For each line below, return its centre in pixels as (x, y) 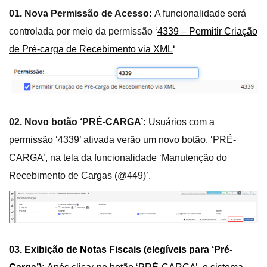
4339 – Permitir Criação (207, 32)
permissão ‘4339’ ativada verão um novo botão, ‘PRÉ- (122, 140)
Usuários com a (180, 122)
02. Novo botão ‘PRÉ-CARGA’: (77, 122)
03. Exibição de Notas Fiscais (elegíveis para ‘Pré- (121, 250)
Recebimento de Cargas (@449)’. (80, 176)
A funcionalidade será (200, 14)
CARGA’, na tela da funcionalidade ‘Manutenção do (118, 158)
